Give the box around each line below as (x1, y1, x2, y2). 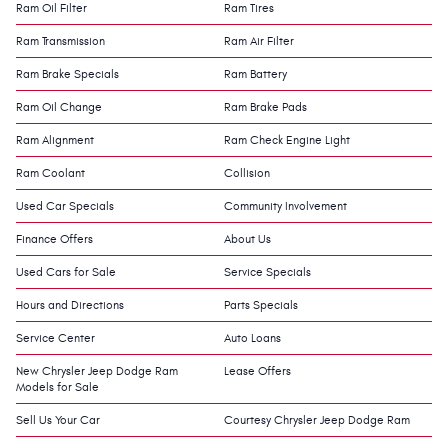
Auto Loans (224, 330, 281, 345)
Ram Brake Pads (224, 99, 307, 114)
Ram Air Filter (224, 33, 294, 48)
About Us (224, 231, 271, 246)
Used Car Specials (16, 198, 114, 213)
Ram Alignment (16, 132, 94, 147)
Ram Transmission (16, 33, 105, 48)
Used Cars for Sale (16, 264, 116, 279)
